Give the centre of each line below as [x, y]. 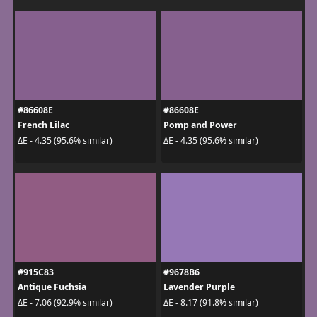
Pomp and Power [200, 125]
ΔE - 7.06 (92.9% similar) [65, 302]
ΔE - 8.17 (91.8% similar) [211, 302]
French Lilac [43, 125]
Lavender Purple [199, 287]
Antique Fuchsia [52, 287]
